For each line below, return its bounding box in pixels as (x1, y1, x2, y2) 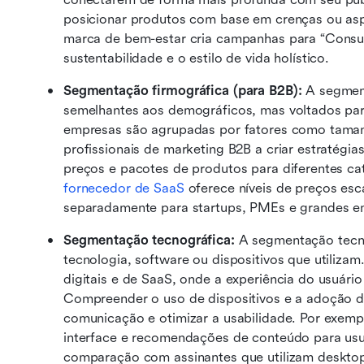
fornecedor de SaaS (63, 180, 184, 196)
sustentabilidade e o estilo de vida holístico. (63, 50, 330, 66)
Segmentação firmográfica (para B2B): (63, 83, 306, 98)
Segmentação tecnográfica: (63, 232, 239, 248)
